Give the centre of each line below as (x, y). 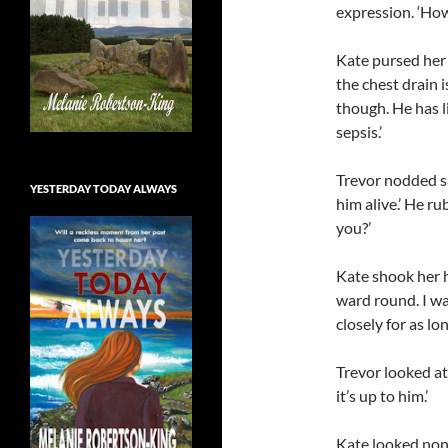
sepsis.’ (359, 132)
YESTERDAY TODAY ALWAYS (103, 188)
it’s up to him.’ (382, 396)
